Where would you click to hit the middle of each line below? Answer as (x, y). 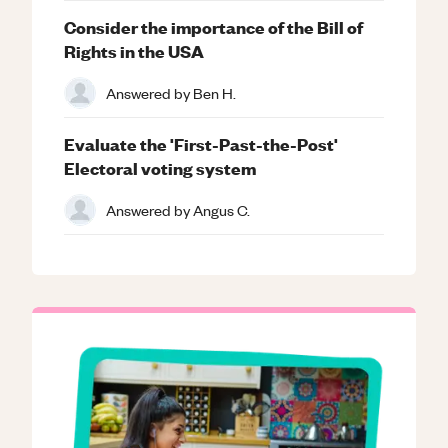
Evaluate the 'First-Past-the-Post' (201, 143)
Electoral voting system (160, 167)
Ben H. (214, 92)
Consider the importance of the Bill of (213, 26)
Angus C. (221, 209)
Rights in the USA (134, 50)
